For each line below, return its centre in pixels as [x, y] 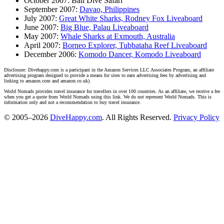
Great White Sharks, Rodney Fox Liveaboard [131, 18]
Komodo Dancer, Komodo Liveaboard [140, 54]
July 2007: [41, 18]
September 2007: [52, 9]
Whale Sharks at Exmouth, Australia [118, 36]
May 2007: [42, 36]
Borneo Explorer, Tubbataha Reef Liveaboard [135, 45]
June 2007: [42, 27]
